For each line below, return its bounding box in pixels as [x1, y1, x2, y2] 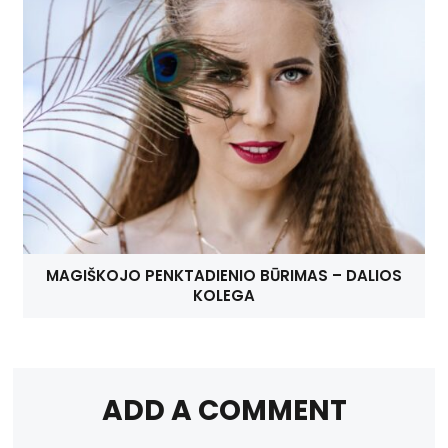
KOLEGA [193, 285, 255, 307]
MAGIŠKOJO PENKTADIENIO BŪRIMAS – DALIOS [46, 265, 402, 287]
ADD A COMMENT [101, 391, 347, 431]
